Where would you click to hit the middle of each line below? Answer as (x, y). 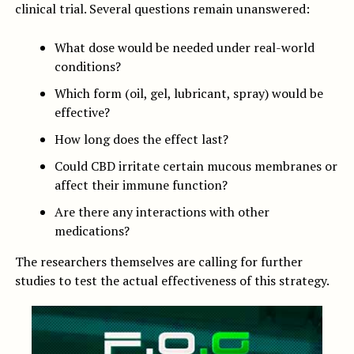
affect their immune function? (141, 185)
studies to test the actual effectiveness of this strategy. (172, 281)
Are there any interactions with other (162, 212)
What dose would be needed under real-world (184, 48)
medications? (92, 231)
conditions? (87, 67)
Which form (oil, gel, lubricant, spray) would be (188, 94)
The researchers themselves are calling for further (158, 262)
